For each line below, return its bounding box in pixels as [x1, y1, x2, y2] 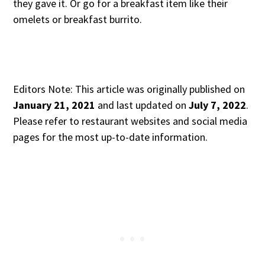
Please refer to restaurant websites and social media [13, 114, 248, 128]
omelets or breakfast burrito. [13, 12, 145, 27]
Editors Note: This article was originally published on [13, 82, 245, 96]
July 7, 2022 [189, 98, 247, 112]
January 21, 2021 [13, 98, 96, 112]
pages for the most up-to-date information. [13, 130, 208, 144]
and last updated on [95, 98, 189, 112]
